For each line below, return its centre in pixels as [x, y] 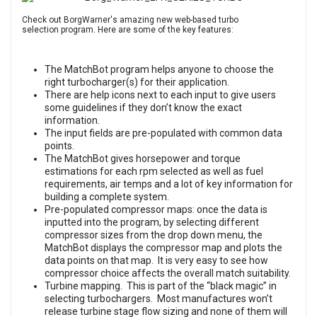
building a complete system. [107, 197]
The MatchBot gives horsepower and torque [143, 159]
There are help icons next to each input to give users [160, 95]
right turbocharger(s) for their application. [137, 82]
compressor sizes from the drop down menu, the [154, 235]
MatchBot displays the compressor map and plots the [163, 248]
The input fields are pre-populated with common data [163, 133]
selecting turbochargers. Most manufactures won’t [158, 299]
